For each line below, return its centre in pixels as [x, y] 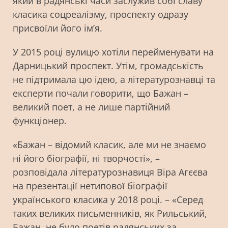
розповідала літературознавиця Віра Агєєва [110, 172]
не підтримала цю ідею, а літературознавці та [114, 79]
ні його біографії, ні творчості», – [86, 158]
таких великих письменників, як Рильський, [110, 213]
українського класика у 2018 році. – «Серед [108, 199]
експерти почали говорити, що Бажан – [101, 93]
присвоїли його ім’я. [59, 28]
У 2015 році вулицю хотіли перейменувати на [113, 52]
